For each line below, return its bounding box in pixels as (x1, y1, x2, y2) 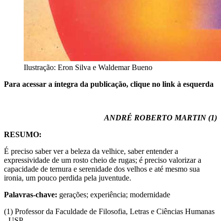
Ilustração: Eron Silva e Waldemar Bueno (24, 63, 152, 72)
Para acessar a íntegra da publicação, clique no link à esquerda (4, 80, 214, 89)
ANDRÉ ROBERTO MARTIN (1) (104, 113, 217, 122)
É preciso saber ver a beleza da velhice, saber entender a (4, 147, 178, 156)
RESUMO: (4, 130, 45, 139)
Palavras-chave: (4, 190, 57, 199)
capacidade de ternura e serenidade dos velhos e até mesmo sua (4, 165, 200, 174)
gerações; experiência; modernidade (57, 190, 170, 199)
